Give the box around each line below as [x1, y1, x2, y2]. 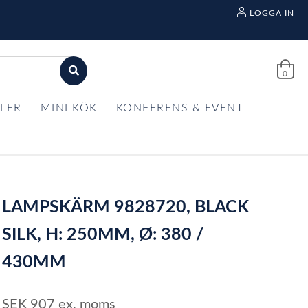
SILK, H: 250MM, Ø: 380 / [2, 226, 205, 243]
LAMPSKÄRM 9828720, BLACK [2, 199, 250, 216]
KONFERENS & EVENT [115, 102, 243, 113]
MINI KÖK [40, 102, 98, 113]
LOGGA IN [249, 9, 294, 17]
